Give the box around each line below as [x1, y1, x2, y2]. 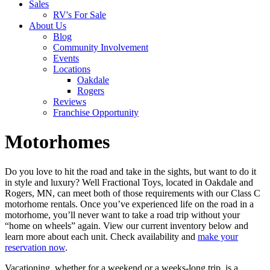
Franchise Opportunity [53, 107, 139, 118]
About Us [29, 20, 66, 31]
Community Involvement [53, 42, 148, 52]
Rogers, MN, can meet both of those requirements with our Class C [5, 187, 260, 198]
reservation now [5, 242, 65, 253]
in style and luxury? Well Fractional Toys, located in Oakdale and [5, 177, 253, 187]
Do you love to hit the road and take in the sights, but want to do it [5, 166, 256, 177]
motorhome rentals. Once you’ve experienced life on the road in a [5, 198, 254, 209]
